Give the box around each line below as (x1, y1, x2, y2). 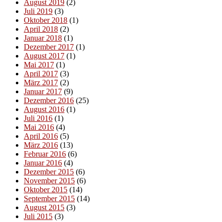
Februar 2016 (24, 149, 66, 158)
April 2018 (24, 24, 58, 33)
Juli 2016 (24, 113, 53, 122)
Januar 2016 (24, 158, 62, 167)
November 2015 (24, 176, 75, 185)
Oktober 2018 (24, 15, 67, 24)
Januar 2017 (24, 87, 62, 96)
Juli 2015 (24, 212, 53, 221)
